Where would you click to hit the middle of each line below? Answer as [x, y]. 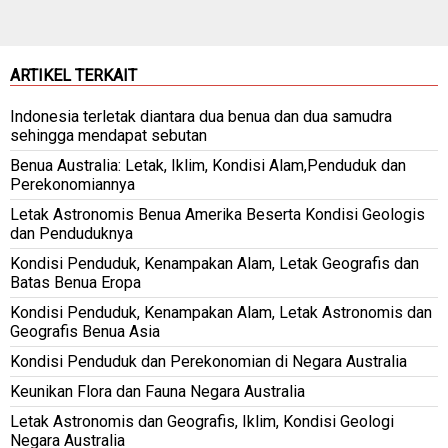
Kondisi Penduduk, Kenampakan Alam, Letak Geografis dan [214, 263]
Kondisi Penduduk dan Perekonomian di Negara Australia [208, 361]
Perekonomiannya [72, 184]
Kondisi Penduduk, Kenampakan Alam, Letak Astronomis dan [221, 312]
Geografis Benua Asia [85, 331]
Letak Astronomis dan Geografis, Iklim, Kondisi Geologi [202, 421]
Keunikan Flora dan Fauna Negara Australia [157, 391]
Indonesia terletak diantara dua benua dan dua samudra [201, 116]
